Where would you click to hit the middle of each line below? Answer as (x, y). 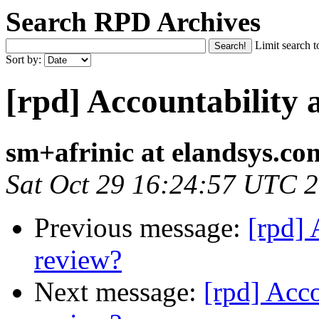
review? (78, 259)
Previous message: (141, 227)
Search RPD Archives (133, 22)
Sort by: (25, 59)
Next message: (119, 291)
